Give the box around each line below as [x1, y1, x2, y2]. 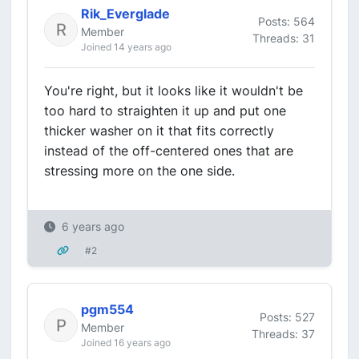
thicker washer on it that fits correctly [44, 123, 274, 139]
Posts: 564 [258, 14, 315, 28]
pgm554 [81, 301, 134, 317]
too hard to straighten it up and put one [44, 103, 286, 119]
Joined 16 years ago [81, 337, 171, 349]
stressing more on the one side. [44, 163, 235, 179]
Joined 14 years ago [81, 41, 171, 53]
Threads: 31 [252, 30, 315, 45]
